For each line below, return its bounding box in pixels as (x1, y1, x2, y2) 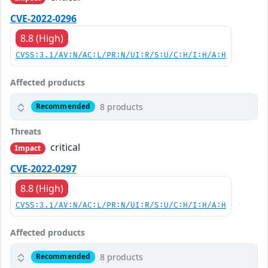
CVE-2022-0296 (10, 11, 77, 25)
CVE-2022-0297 (10, 162, 77, 175)
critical (48, 140, 81, 154)
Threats (10, 125, 41, 137)
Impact (14, 142, 41, 153)
